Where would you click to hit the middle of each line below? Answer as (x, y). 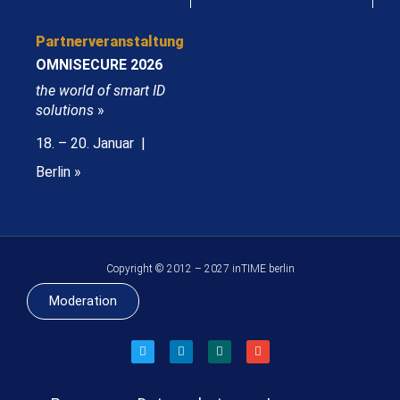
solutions (65, 111)
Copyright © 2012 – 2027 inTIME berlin (200, 269)
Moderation (83, 301)
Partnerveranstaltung (110, 42)
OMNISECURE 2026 (99, 65)
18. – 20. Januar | (92, 144)
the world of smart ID (100, 91)
